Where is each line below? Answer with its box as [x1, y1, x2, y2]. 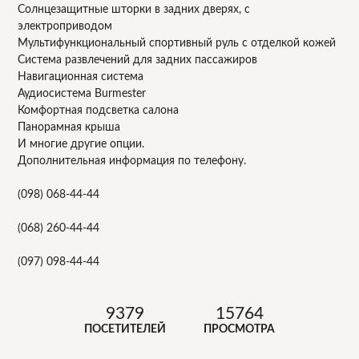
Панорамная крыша [18, 121, 121, 133]
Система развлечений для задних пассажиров [18, 54, 258, 66]
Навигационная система [18, 71, 144, 83]
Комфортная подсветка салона [18, 104, 179, 116]
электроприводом [18, 20, 113, 32]
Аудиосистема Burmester [18, 87, 147, 99]
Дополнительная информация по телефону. [18, 155, 247, 167]
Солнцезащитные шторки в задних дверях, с [18, 3, 251, 15]
